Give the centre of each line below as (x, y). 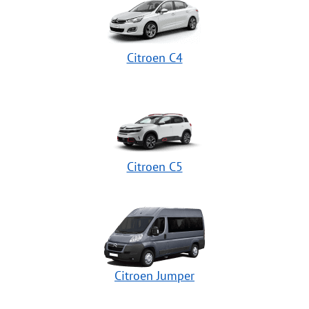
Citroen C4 (154, 57)
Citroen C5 (154, 166)
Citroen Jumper (154, 275)
